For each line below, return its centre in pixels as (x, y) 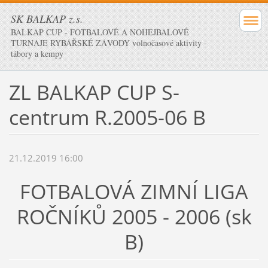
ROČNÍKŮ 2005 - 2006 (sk (134, 217)
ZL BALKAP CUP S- (94, 92)
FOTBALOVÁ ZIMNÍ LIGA (134, 192)
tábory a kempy (37, 54)
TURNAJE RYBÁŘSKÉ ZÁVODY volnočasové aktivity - (109, 43)
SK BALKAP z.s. (47, 19)
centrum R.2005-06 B (107, 117)
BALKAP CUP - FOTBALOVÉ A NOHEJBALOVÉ (100, 32)
